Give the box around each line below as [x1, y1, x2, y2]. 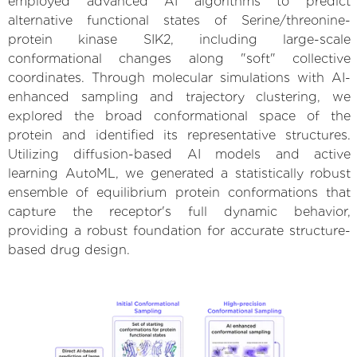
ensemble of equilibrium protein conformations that [8, 184, 351, 200]
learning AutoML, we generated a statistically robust [8, 165, 351, 181]
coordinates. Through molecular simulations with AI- [8, 69, 351, 85]
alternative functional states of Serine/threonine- [8, 12, 351, 28]
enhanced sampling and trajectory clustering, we [8, 88, 351, 104]
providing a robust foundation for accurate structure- [8, 222, 351, 238]
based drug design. [8, 241, 130, 257]
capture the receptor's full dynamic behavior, [8, 203, 351, 219]
